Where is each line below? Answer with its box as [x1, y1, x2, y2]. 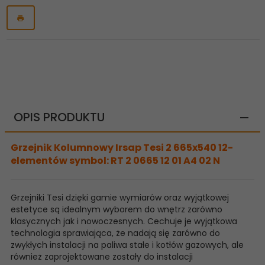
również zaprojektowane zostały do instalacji [11, 250, 193, 263]
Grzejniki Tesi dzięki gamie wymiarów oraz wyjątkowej [11, 191, 229, 203]
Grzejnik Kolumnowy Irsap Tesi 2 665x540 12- [11, 140, 233, 154]
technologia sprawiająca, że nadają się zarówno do [11, 227, 220, 239]
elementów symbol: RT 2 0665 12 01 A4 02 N [11, 153, 220, 167]
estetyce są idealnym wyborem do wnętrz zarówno [11, 203, 222, 215]
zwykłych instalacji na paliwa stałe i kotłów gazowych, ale [11, 238, 244, 251]
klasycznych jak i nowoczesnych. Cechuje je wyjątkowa [11, 215, 237, 227]
